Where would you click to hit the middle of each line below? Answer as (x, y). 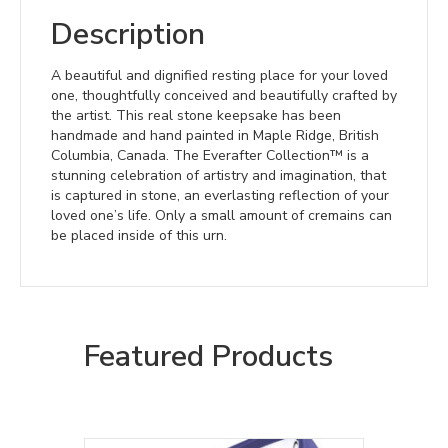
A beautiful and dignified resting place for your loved (219, 76)
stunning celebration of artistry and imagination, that (218, 176)
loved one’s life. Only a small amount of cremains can (221, 216)
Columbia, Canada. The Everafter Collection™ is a (210, 156)
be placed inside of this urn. (139, 236)
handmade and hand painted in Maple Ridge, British (215, 136)
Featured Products (208, 357)
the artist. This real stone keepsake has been (196, 116)
